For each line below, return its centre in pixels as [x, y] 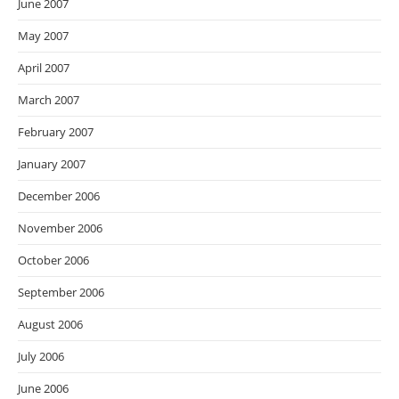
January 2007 [52, 164]
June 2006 [43, 389]
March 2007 [49, 100]
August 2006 [50, 325]
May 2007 [43, 36]
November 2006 [60, 228]
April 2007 [44, 68]
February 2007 [56, 132]
